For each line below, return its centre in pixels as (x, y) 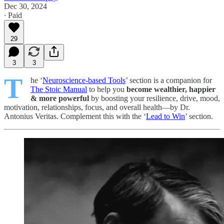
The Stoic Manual (59, 89)
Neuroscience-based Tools (84, 80)
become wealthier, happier (171, 89)
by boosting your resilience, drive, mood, (154, 98)
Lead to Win (165, 116)
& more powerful (60, 98)
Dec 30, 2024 (25, 6)
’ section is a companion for (169, 80)
